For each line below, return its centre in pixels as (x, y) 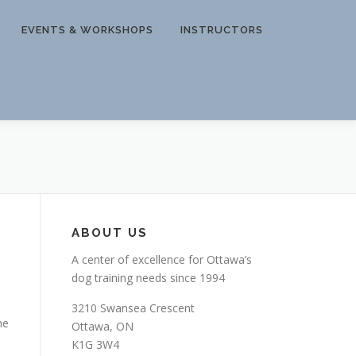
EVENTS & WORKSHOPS (87, 30)
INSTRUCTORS (222, 30)
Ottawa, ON (103, 326)
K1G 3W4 (95, 344)
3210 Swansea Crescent (133, 308)
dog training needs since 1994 (148, 277)
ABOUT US (110, 232)
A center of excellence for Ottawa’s (162, 259)
